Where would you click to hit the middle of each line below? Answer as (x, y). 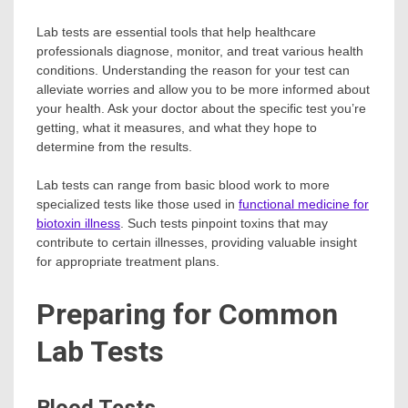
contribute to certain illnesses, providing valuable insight (197, 243)
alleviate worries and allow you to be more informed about (203, 90)
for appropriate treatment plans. (128, 262)
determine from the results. (114, 147)
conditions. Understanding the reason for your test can (193, 71)
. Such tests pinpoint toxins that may (224, 224)
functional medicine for (304, 204)
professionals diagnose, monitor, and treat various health (200, 51)
